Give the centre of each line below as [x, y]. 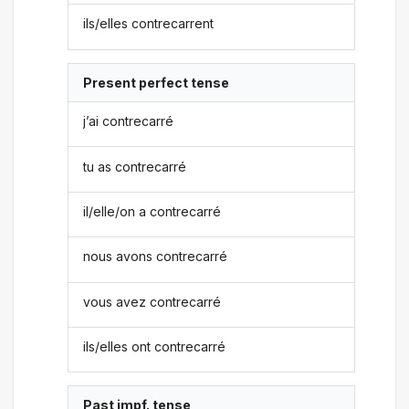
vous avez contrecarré [152, 301]
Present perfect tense [157, 82]
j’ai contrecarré [129, 121]
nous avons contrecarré [156, 257]
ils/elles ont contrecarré [155, 347]
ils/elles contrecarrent [149, 24]
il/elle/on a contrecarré [152, 211]
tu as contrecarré [135, 166]
